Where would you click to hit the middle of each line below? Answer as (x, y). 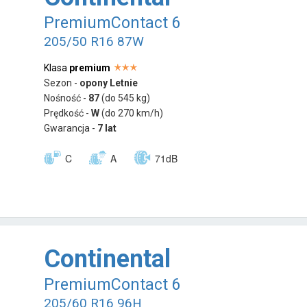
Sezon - (62, 83)
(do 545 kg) (126, 98)
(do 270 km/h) (133, 113)
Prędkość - (68, 113)
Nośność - (66, 98)
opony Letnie (109, 83)
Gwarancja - (71, 128)
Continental (108, 259)
